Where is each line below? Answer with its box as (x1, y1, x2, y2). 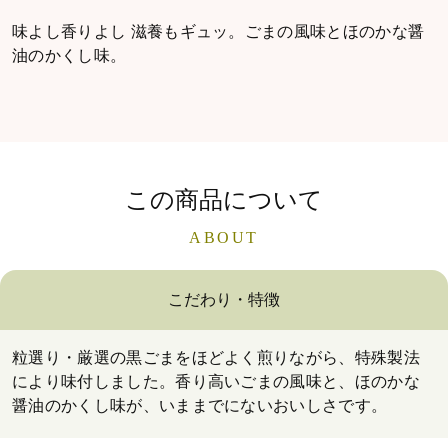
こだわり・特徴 (168, 290, 280, 308)
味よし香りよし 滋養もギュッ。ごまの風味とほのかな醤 (12, 22, 425, 40)
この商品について (125, 186, 323, 213)
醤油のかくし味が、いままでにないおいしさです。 (12, 396, 388, 414)
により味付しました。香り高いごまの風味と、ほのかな (12, 372, 420, 390)
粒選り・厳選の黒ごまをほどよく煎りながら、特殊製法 (12, 348, 420, 366)
